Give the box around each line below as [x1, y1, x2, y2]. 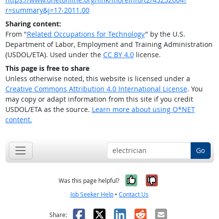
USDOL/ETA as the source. [5, 105, 92, 114]
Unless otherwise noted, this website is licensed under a [5, 74, 190, 84]
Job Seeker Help [70, 190, 113, 198]
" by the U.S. [145, 29, 185, 39]
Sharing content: [5, 19, 61, 29]
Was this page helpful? [59, 176, 119, 185]
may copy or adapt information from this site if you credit [5, 94, 193, 104]
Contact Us [119, 190, 149, 198]
